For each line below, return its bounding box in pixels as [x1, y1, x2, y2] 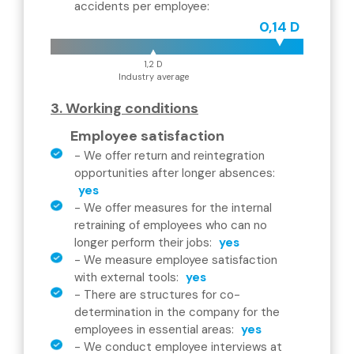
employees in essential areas [74, 322, 232, 337]
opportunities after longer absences [74, 165, 273, 181]
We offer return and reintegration [84, 148, 265, 164]
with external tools [74, 269, 176, 285]
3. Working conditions [51, 99, 198, 118]
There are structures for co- [84, 287, 240, 303]
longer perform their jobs [74, 235, 209, 250]
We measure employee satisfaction [84, 252, 277, 268]
